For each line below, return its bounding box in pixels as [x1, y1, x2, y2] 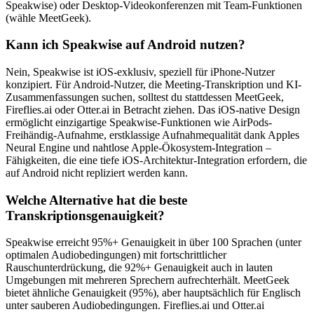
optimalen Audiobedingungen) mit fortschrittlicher [6, 249, 226, 261]
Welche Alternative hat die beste [6, 192, 187, 207]
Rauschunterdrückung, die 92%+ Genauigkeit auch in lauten [6, 261, 273, 274]
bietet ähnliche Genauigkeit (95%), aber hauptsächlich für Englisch [6, 287, 301, 299]
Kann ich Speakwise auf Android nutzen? [6, 37, 245, 53]
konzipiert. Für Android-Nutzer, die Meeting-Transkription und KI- [6, 78, 301, 90]
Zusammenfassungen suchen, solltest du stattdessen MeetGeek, [6, 90, 284, 103]
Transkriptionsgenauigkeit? [6, 207, 165, 223]
